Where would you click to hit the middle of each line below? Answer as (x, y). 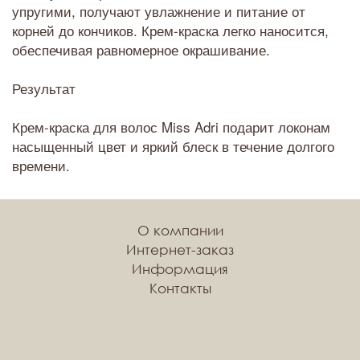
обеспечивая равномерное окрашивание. (141, 49)
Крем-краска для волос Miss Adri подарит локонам (171, 126)
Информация (180, 268)
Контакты (180, 288)
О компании (180, 230)
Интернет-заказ (180, 249)
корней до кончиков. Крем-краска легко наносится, (170, 30)
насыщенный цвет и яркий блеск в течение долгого (173, 145)
